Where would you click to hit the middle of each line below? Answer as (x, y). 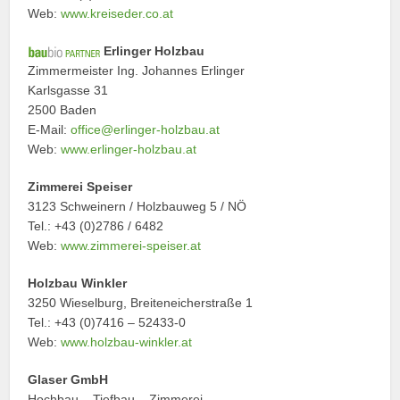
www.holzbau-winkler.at (129, 342)
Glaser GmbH (68, 379)
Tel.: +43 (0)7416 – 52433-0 (107, 322)
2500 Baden (62, 109)
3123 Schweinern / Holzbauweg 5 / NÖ (137, 206)
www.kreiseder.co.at (117, 13)
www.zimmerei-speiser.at (131, 245)
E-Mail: (50, 129)
